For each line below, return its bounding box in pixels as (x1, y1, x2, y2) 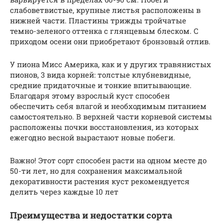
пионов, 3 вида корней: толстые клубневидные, (10, 70, 191, 80)
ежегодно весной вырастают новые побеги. (10, 132, 175, 143)
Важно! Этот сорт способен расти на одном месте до (10, 155, 207, 166)
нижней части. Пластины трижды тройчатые (10, 15, 186, 26)
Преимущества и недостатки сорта (10, 209, 172, 222)
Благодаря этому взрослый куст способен (10, 91, 170, 101)
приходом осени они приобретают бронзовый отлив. (10, 36, 211, 47)
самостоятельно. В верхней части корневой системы (10, 111, 212, 122)
